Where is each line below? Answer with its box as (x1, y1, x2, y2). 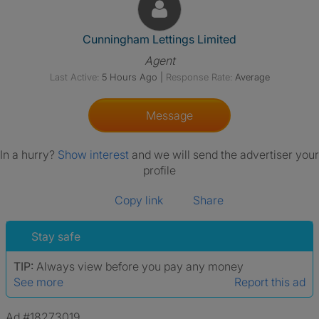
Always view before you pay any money (36, 259, 244, 273)
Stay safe (31, 229, 80, 244)
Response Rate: (165, 71, 232, 83)
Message (140, 108, 193, 122)
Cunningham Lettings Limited (83, 32, 236, 46)
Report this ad (234, 275, 305, 289)
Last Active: (49, 71, 99, 83)
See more (14, 275, 63, 289)
